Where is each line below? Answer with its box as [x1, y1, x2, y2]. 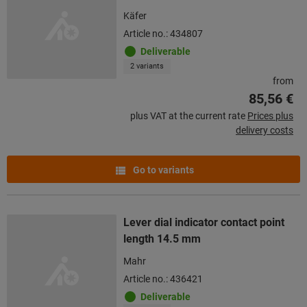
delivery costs [236, 124, 293, 136]
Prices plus [247, 110, 293, 121]
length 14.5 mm [123, 232, 201, 245]
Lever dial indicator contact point [123, 215, 284, 229]
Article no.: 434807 [123, 27, 203, 39]
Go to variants [130, 164, 194, 175]
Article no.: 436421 [123, 273, 203, 284]
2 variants [130, 61, 164, 71]
